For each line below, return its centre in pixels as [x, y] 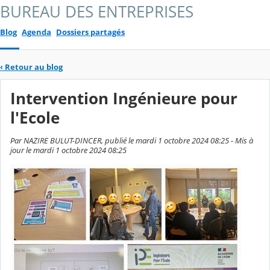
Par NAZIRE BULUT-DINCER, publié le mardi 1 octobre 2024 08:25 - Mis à [132, 141]
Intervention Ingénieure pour [124, 99]
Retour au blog [34, 67]
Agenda [36, 32]
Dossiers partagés [90, 32]
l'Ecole [35, 118]
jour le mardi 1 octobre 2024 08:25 [68, 150]
